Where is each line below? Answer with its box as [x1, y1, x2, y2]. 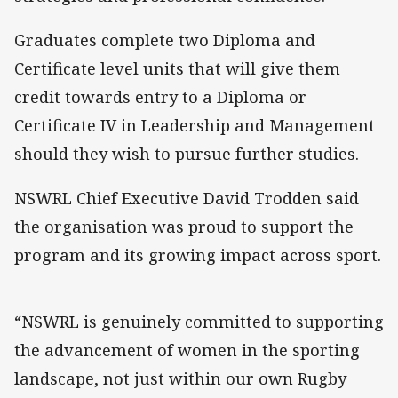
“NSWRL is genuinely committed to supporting [14, 311, 384, 333]
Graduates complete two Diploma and [14, 29, 315, 52]
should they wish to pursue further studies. [14, 143, 359, 165]
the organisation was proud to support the [14, 216, 354, 238]
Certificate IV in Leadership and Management [14, 115, 375, 137]
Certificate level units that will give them [14, 58, 340, 80]
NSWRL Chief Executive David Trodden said [14, 187, 359, 210]
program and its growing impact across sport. [14, 244, 381, 267]
